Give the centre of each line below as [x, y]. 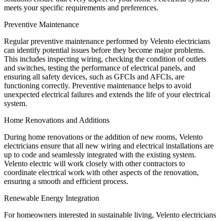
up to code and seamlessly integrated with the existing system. [100, 155]
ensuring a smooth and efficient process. [66, 182]
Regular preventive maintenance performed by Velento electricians [107, 41]
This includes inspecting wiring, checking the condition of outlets [105, 59]
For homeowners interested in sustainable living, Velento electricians [110, 215]
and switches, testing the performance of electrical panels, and [100, 68]
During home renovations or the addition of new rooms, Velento [103, 137]
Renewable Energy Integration [52, 198]
